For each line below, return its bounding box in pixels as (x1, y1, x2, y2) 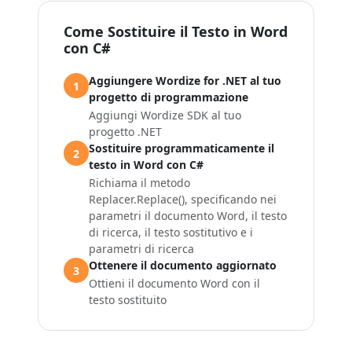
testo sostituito (89, 292, 167, 307)
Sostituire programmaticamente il (89, 141, 274, 156)
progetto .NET (89, 124, 162, 139)
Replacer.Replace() (89, 192, 185, 207)
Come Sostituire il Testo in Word (64, 22, 288, 41)
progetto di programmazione (89, 90, 248, 104)
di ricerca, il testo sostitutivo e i (89, 225, 253, 240)
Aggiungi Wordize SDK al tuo (89, 108, 241, 123)
